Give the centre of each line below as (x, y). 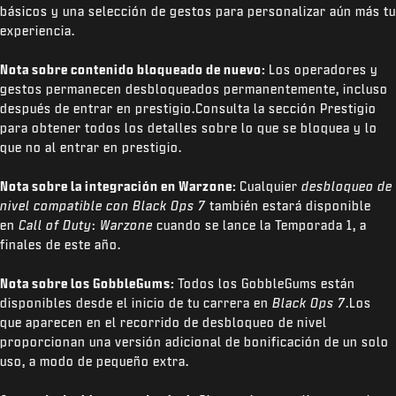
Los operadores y (324, 69)
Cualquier (270, 186)
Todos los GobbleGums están (267, 283)
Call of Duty (55, 225)
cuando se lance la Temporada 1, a (260, 225)
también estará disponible (289, 206)
